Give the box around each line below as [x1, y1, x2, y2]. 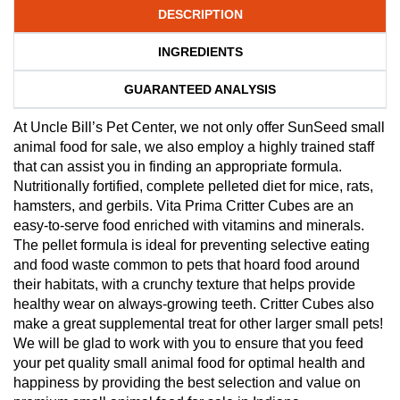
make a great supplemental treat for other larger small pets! [13, 315, 383, 331]
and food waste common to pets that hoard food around [13, 256, 360, 272]
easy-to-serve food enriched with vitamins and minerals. [13, 217, 364, 233]
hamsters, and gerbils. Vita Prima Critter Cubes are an [13, 197, 354, 213]
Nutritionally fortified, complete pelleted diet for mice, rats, [13, 178, 373, 194]
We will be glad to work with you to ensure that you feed [13, 335, 363, 351]
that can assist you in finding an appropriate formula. [13, 158, 342, 174]
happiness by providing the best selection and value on [13, 374, 361, 390]
